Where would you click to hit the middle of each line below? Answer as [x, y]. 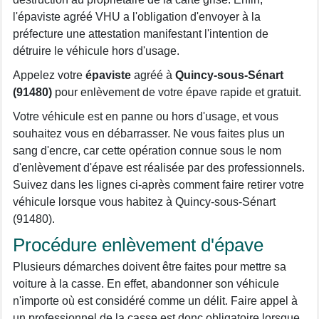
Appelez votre [49, 75]
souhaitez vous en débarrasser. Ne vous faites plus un [149, 134]
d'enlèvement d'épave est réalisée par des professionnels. [159, 168]
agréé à [153, 75]
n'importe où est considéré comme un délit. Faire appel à [155, 301]
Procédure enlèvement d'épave [138, 245]
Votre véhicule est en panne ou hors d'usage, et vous [146, 116]
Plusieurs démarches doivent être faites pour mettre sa [150, 267]
